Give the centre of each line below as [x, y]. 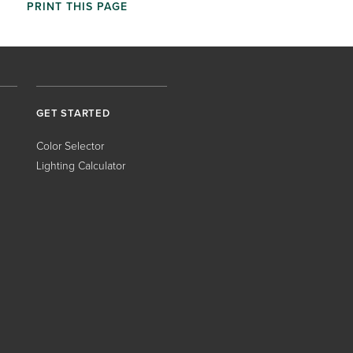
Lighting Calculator [81, 166]
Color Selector [70, 146]
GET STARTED [73, 113]
